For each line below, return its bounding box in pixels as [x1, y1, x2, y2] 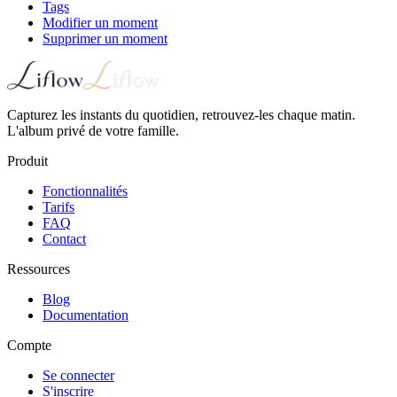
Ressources [7, 261, 70, 276]
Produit [7, 152, 48, 168]
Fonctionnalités [43, 183, 128, 198]
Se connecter [43, 367, 114, 383]
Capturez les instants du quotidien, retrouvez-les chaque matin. [7, 106, 355, 122]
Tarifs [43, 198, 74, 214]
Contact [43, 230, 86, 246]
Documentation [43, 307, 128, 323]
